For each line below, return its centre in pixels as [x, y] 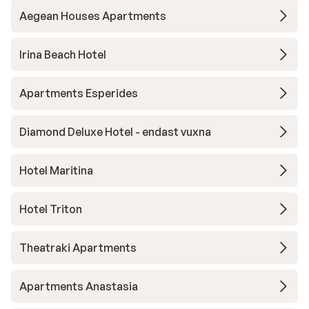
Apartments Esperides [79, 93]
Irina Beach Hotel [63, 54]
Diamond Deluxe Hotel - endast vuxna [115, 132]
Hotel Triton [51, 209]
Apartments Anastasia [79, 286]
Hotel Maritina [56, 170]
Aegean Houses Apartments [93, 16]
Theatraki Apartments [78, 248]
